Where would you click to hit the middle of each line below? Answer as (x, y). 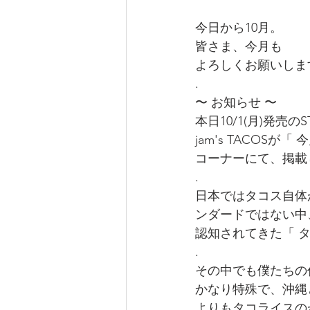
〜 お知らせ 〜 (236, 102)
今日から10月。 (240, 27)
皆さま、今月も (239, 46)
